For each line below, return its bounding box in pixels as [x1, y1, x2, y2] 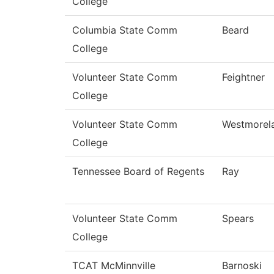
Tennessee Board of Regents [72, 165, 204, 178]
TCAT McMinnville [72, 259, 155, 272]
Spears [222, 212, 254, 225]
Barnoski [222, 259, 262, 272]
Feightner [222, 71, 265, 84]
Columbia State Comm [72, 24, 177, 37]
